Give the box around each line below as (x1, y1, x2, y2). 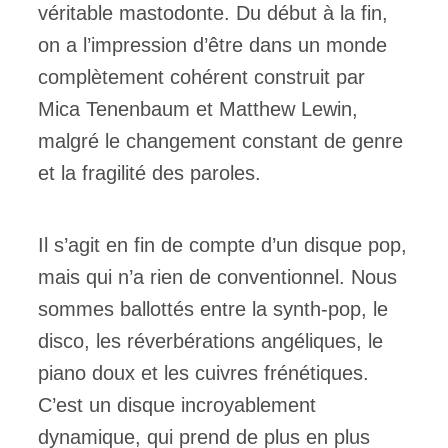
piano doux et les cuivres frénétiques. (38, 362, 369, 384)
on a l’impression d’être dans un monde (38, 34, 387, 56)
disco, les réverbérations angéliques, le (38, 330, 383, 352)
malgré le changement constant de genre (38, 130, 403, 152)
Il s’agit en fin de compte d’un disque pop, (38, 234, 407, 256)
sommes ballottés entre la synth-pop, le (38, 298, 388, 320)
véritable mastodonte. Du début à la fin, (38, 2, 388, 24)
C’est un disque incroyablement (38, 394, 316, 416)
